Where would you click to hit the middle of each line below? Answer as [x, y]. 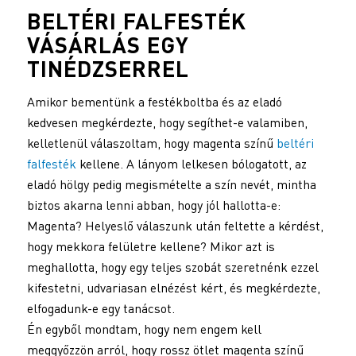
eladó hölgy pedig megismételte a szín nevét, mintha [171, 184]
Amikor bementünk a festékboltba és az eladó [154, 101]
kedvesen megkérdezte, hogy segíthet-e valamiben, [167, 122]
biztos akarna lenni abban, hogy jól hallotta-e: [153, 205]
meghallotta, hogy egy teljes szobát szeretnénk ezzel [172, 267]
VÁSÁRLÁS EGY [108, 44]
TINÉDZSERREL [108, 68]
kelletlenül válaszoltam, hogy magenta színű [151, 143]
